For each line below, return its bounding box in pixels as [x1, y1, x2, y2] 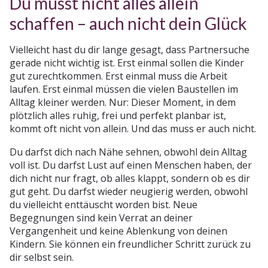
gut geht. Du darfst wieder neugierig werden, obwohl [10, 184, 248, 198]
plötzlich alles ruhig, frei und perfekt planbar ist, [10, 108, 226, 122]
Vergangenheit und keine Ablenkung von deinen [10, 224, 227, 237]
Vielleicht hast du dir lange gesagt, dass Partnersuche [10, 42, 249, 56]
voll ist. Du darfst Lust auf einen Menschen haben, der [10, 158, 252, 172]
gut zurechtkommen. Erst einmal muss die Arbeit [10, 69, 227, 83]
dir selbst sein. [10, 250, 74, 264]
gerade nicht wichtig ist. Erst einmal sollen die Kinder [10, 56, 244, 69]
